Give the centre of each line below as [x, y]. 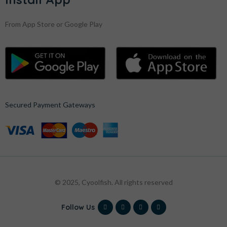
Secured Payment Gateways [50, 105]
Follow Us [78, 207]
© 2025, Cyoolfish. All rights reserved [113, 182]
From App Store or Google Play [54, 24]
